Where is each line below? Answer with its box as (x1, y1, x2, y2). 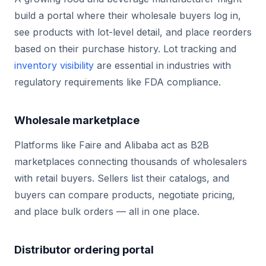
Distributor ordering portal (14, 243, 154, 256)
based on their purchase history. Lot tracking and (14, 43, 236, 55)
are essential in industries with (94, 59, 231, 71)
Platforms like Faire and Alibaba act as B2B (14, 139, 209, 151)
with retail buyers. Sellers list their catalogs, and (14, 172, 229, 184)
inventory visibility (14, 59, 94, 71)
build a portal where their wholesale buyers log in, (14, 9, 241, 21)
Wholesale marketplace (14, 114, 140, 126)
